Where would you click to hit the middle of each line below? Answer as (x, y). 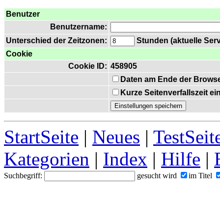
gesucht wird (157, 176)
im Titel (200, 176)
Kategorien (47, 159)
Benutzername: (79, 27)
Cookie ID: (88, 66)
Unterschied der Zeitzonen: (56, 41)
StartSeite (41, 137)
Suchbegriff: (24, 176)
